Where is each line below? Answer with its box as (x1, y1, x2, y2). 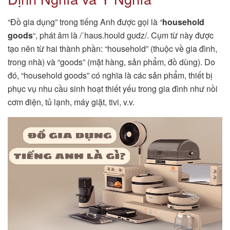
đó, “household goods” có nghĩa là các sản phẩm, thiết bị (8, 69, 213, 82)
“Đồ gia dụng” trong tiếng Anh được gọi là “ (8, 16, 162, 28)
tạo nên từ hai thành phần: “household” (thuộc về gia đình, (8, 43, 217, 55)
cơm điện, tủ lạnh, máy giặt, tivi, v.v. (8, 96, 135, 108)
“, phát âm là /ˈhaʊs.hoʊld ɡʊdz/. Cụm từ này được (33, 29, 214, 42)
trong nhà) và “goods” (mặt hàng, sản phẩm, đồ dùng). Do (8, 56, 215, 68)
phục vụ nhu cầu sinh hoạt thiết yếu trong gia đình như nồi (8, 83, 218, 95)
